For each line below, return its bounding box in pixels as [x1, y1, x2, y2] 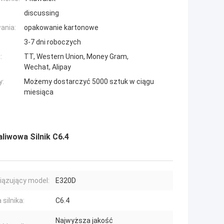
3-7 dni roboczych [24, 38, 81, 46]
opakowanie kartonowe [24, 23, 98, 32]
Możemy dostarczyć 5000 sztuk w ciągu [24, 77, 154, 86]
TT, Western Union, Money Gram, [24, 52, 128, 61]
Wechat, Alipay [24, 63, 71, 71]
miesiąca [24, 88, 53, 96]
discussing [24, 9, 59, 17]
